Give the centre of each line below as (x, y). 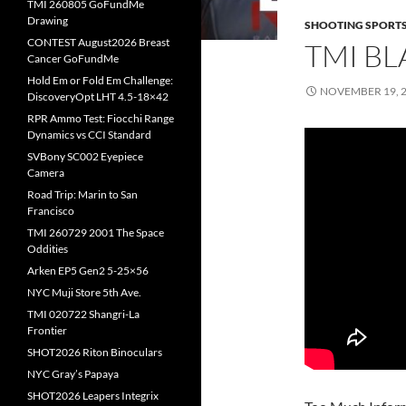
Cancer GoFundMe (73, 58)
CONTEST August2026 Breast (98, 42)
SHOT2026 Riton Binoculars (95, 352)
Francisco (51, 211)
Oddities (48, 249)
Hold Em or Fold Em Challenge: (100, 80)
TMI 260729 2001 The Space (96, 232)
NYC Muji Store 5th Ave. (84, 292)
